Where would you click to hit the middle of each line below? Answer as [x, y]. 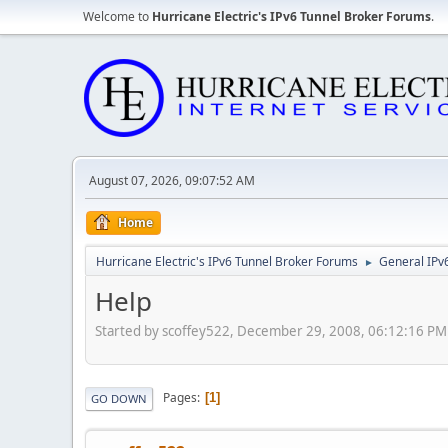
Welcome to [117, 16]
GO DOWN [119, 398]
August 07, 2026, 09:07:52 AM [172, 180]
